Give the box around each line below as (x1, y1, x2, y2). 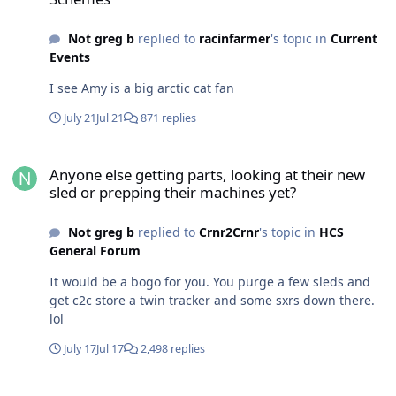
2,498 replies (138, 341, 205, 357)
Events (49, 49, 90, 66)
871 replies (138, 110, 196, 126)
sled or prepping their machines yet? (49, 182, 296, 202)
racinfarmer (198, 30, 270, 48)
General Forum (49, 242, 141, 260)
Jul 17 (96, 341, 124, 357)
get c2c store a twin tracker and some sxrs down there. (49, 292, 375, 309)
